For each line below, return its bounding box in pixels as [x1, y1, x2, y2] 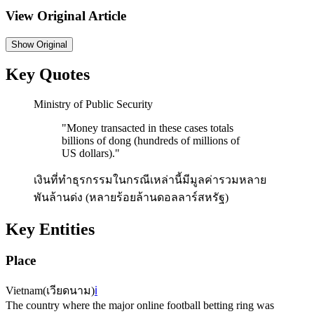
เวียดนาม [46, 284, 91, 296]
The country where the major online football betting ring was [6, 299, 274, 311]
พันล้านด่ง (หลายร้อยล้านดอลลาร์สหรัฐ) [34, 191, 228, 204]
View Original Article [6, 8, 126, 23]
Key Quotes [6, 65, 90, 84]
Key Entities [6, 220, 95, 239]
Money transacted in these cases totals [67, 122, 233, 135]
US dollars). [62, 147, 115, 160]
